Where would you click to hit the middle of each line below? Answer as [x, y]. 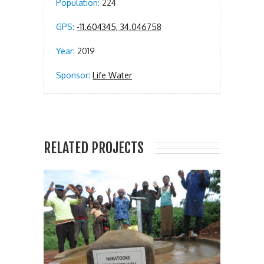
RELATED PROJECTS [94, 148]
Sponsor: [73, 75]
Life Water [112, 75]
